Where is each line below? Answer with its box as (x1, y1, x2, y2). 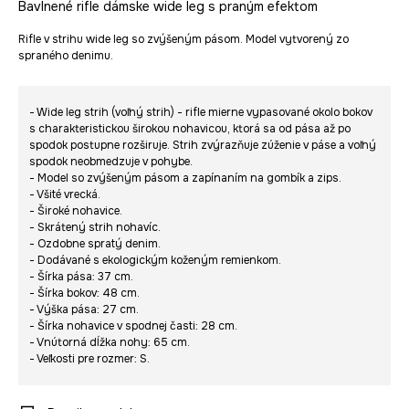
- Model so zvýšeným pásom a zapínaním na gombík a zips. (29, 171, 341, 185)
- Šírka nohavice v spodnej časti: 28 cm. (29, 319, 237, 333)
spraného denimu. (18, 48, 113, 63)
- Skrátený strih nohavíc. (29, 220, 161, 235)
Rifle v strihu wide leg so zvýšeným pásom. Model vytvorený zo (18, 32, 349, 47)
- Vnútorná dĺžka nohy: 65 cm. (29, 335, 190, 350)
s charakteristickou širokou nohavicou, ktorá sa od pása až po (29, 121, 351, 136)
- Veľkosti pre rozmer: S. (29, 351, 150, 366)
